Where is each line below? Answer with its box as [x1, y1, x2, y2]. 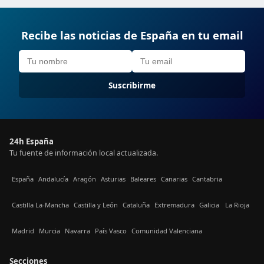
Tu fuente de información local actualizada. [9, 148, 158, 159]
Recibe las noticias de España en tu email [21, 28, 243, 43]
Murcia [39, 226, 60, 235]
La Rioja [225, 200, 249, 209]
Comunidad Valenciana [131, 226, 202, 235]
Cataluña [123, 200, 150, 209]
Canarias [161, 174, 187, 183]
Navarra [65, 226, 90, 235]
